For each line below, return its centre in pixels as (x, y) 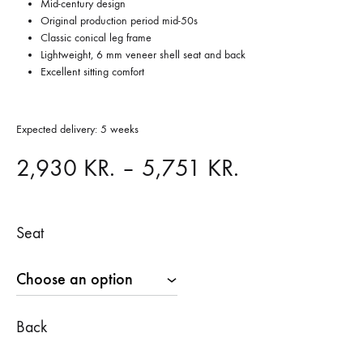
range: (269, 205)
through (274, 279)
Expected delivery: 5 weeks (77, 129)
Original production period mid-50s (119, 21)
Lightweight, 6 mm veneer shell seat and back (143, 55)
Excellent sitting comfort (92, 72)
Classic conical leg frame (96, 38)
